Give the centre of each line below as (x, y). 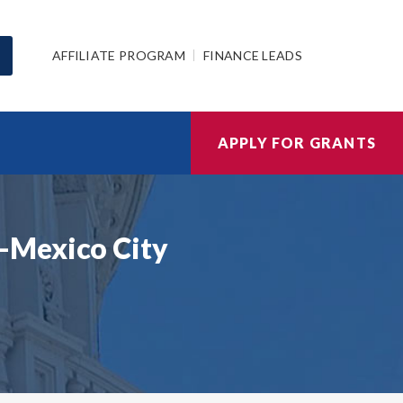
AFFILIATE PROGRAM (119, 55)
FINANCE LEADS (253, 55)
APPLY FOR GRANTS (296, 143)
